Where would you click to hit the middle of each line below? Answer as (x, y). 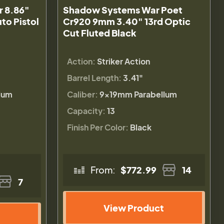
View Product (134, 207)
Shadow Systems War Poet (122, 9)
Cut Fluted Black (99, 32)
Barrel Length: (94, 77)
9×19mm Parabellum (138, 94)
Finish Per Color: (97, 127)
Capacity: (86, 110)
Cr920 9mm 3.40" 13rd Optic (126, 21)
